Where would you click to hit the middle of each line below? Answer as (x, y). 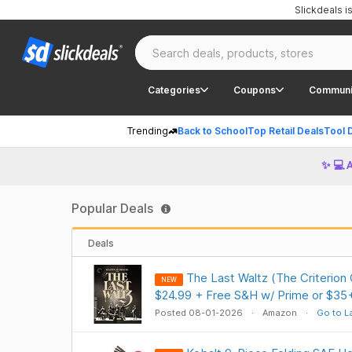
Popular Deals (112, 208)
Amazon (279, 313)
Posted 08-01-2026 (200, 313)
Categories (174, 90)
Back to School (213, 131)
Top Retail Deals (286, 131)
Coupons (255, 90)
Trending (148, 131)
